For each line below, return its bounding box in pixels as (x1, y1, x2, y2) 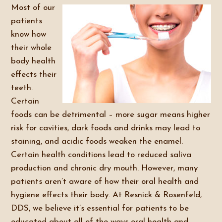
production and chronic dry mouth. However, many (11, 164, 198, 172)
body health (11, 57, 56, 65)
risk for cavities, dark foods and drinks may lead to (11, 124, 201, 132)
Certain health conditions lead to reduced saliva (11, 151, 192, 159)
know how (11, 30, 47, 39)
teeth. (11, 84, 33, 92)
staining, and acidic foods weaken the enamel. (11, 137, 183, 146)
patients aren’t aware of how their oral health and (11, 177, 199, 186)
